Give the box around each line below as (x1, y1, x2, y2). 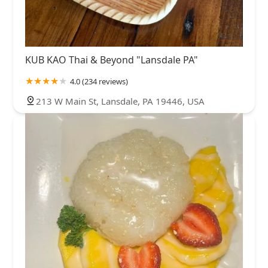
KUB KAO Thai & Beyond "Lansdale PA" (25, 53, 198, 66)
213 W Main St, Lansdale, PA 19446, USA (36, 95, 205, 107)
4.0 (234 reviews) (70, 75, 128, 87)
